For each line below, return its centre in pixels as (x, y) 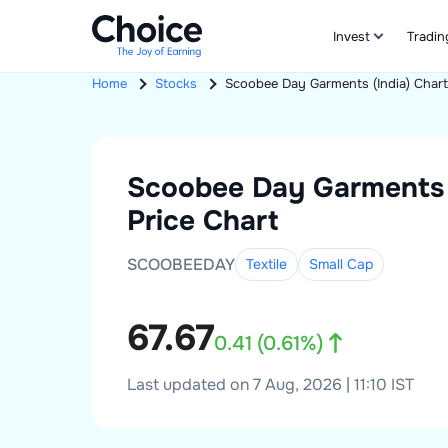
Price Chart (202, 221)
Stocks (176, 84)
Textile (266, 264)
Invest (351, 36)
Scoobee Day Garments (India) (317, 84)
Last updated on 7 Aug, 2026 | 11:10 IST (270, 384)
